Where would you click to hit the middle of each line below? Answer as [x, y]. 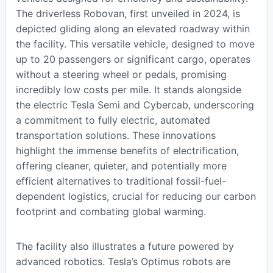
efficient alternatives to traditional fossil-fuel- [121, 181]
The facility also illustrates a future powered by [125, 246]
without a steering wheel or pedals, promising [121, 74]
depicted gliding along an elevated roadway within [133, 28]
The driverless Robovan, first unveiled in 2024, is [128, 13]
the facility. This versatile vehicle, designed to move [135, 44]
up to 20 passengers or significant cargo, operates [133, 59]
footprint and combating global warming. [111, 211]
